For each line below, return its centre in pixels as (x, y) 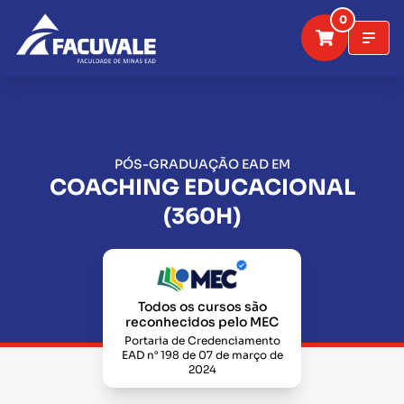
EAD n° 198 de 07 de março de (202, 355)
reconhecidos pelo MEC (202, 322)
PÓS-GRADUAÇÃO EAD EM (202, 165)
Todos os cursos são (202, 307)
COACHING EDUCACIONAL (202, 188)
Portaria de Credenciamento (202, 340)
